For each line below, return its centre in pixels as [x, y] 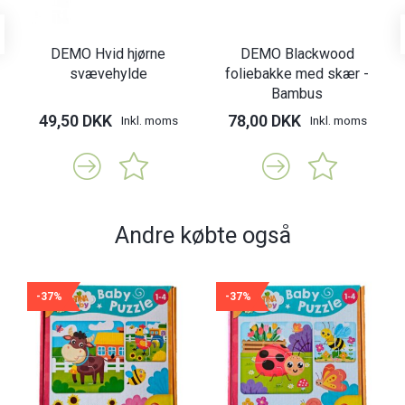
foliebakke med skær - [297, 74]
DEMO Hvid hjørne [108, 54]
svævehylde [108, 74]
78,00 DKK [264, 121]
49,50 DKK [75, 121]
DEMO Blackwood [297, 54]
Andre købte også [202, 235]
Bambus [297, 94]
